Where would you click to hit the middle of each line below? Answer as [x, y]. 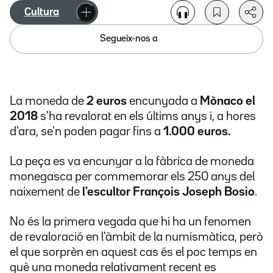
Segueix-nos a [129, 39]
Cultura [42, 12]
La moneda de [47, 101]
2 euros [105, 101]
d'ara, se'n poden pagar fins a [85, 132]
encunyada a [163, 101]
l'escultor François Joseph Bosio [167, 192]
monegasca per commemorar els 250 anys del [132, 177]
